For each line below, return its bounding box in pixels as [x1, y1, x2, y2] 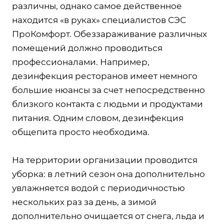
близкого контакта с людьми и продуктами [12, 98, 203, 109]
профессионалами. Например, [12, 56, 149, 67]
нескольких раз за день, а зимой [12, 196, 156, 207]
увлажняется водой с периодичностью [12, 182, 185, 193]
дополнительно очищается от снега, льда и [12, 210, 204, 221]
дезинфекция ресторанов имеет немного [12, 70, 197, 81]
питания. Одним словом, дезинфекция [12, 112, 183, 123]
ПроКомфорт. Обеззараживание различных [12, 28, 207, 39]
